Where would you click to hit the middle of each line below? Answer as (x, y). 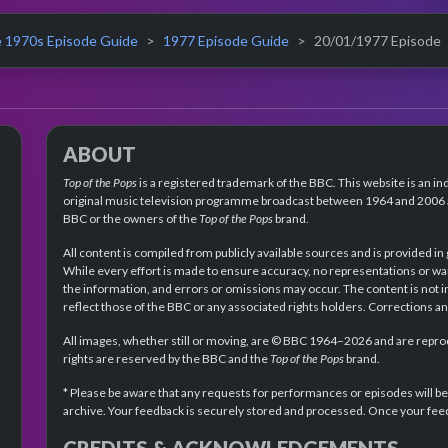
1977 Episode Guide (226, 40)
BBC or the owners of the (131, 218)
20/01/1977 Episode (377, 40)
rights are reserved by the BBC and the (166, 358)
